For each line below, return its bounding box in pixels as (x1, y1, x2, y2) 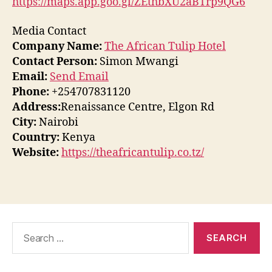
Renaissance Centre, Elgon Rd (61, 100, 214, 114)
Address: (12, 100, 61, 114)
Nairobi (36, 115, 78, 129)
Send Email (50, 69, 109, 84)
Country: (12, 130, 59, 144)
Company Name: (12, 39, 102, 53)
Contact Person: (12, 54, 97, 69)
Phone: (12, 84, 49, 99)
